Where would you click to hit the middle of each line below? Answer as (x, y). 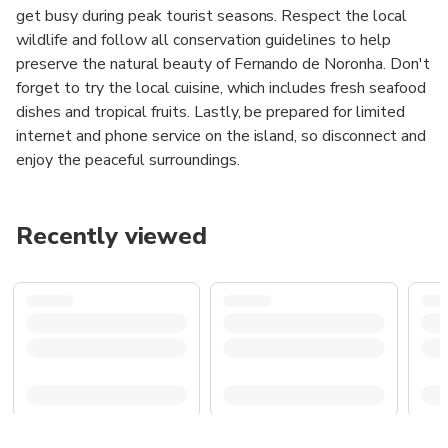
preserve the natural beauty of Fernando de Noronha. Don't (223, 63)
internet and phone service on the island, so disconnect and (221, 135)
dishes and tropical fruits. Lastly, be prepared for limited (211, 111)
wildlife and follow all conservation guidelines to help (204, 39)
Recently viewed (112, 235)
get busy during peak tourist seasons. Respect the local (212, 15)
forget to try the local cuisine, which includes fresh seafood (221, 87)
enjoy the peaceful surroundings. (128, 159)
